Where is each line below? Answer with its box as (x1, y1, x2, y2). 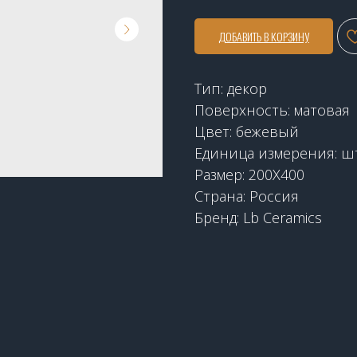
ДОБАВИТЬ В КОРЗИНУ (218, 27, 309, 45)
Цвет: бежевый (194, 121, 299, 141)
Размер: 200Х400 (194, 164, 304, 184)
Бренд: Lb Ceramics (194, 207, 322, 227)
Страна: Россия (194, 186, 299, 206)
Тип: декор (194, 78, 267, 98)
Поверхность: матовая (194, 100, 350, 120)
